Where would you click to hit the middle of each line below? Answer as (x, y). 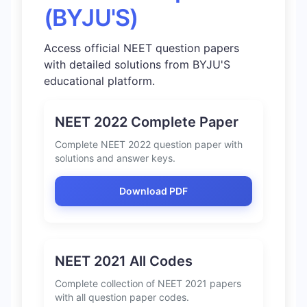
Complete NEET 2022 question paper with (149, 145)
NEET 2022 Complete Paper (147, 122)
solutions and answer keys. (115, 158)
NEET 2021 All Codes (124, 261)
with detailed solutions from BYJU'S (137, 65)
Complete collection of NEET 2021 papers (148, 284)
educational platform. (99, 81)
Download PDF (153, 191)
